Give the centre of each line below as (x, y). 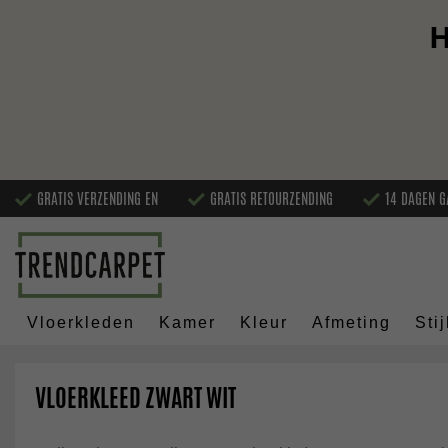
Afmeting (351, 323)
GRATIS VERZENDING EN (97, 198)
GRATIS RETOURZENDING (271, 198)
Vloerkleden (81, 323)
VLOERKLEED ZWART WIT (135, 398)
